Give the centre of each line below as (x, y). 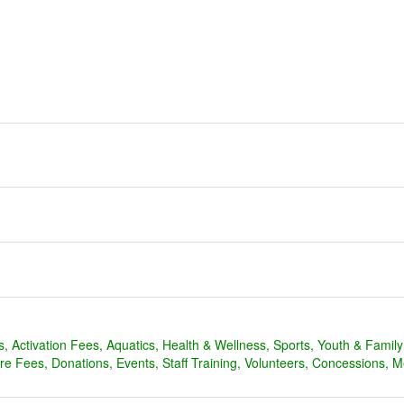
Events (136, 363)
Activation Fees (55, 344)
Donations (80, 363)
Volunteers (275, 363)
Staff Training (200, 363)
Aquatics (131, 344)
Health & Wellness (214, 344)
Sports (292, 344)
